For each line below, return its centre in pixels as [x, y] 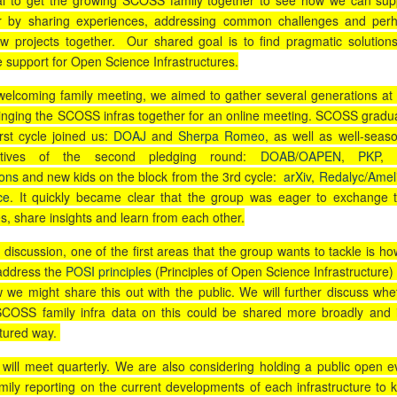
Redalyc [341, 177]
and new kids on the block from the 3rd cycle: [153, 177]
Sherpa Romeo [222, 136]
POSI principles [108, 272]
